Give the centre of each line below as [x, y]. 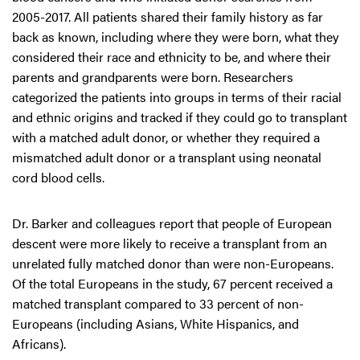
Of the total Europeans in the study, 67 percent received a [172, 283]
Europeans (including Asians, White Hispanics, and [155, 323]
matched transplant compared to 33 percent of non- [158, 303]
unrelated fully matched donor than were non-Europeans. [173, 263]
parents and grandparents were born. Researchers [153, 77]
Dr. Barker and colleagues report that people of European [172, 223]
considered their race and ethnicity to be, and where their [172, 57]
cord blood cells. [58, 177]
